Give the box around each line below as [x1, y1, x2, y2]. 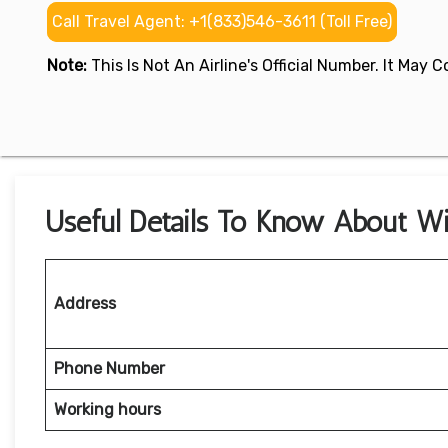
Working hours [54, 400, 161, 420]
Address [54, 294, 116, 314]
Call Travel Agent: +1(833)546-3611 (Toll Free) [52, 12, 392, 32]
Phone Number [54, 359, 165, 379]
